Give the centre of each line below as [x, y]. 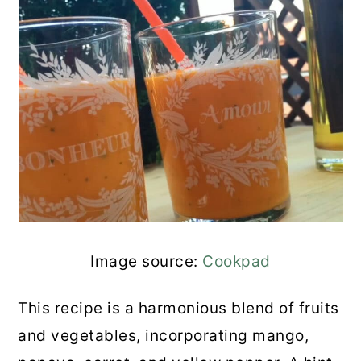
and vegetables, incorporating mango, [164, 335]
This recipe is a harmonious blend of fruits [178, 308]
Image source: [147, 261]
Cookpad [237, 261]
